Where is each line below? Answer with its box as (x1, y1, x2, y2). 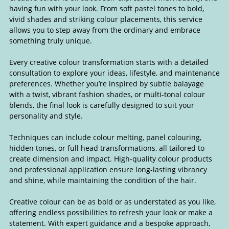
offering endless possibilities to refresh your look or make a (9, 208, 213, 218)
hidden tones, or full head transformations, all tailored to (9, 143, 204, 153)
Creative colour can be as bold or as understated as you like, (9, 197, 216, 207)
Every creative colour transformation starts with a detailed (9, 57, 209, 67)
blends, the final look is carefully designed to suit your (9, 100, 194, 110)
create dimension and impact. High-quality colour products (9, 154, 212, 164)
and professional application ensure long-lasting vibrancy (9, 165, 207, 175)
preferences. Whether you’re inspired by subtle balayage (9, 79, 204, 89)
